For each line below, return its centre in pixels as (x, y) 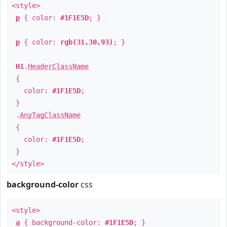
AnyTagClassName (50, 115)
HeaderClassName (58, 66)
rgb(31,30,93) (87, 42)
